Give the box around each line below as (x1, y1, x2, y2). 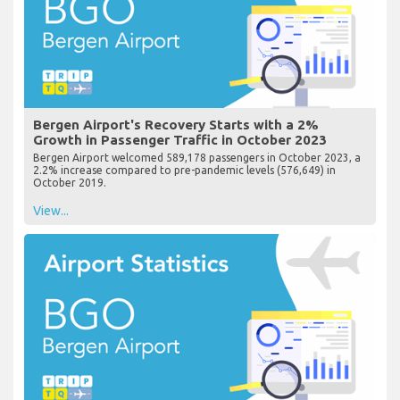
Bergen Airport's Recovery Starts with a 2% (33, 116, 319, 132)
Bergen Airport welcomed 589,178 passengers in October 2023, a (33, 151, 361, 163)
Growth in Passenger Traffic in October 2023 (33, 131, 327, 147)
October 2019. (33, 176, 106, 188)
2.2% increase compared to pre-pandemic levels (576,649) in (33, 163, 336, 176)
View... (33, 203, 69, 218)
